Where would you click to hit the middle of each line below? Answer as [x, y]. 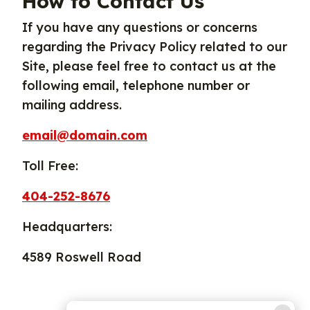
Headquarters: [67, 227]
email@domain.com [85, 135]
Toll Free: [50, 166]
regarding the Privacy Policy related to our [155, 47]
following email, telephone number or [136, 85]
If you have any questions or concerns [140, 27]
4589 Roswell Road [82, 257]
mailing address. [72, 105]
